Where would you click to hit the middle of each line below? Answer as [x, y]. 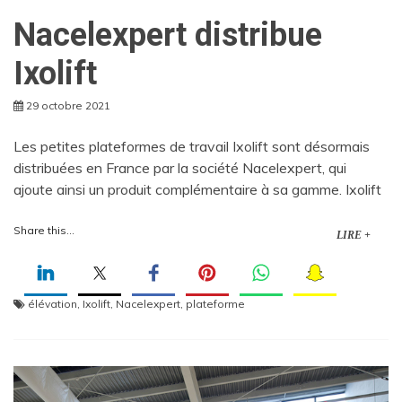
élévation [52, 303]
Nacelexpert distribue [168, 35]
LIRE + [354, 235]
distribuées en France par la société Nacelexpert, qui [180, 167]
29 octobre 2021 [68, 105]
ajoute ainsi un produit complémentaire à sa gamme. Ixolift [197, 189]
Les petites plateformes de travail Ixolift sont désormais [192, 146]
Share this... [44, 230]
